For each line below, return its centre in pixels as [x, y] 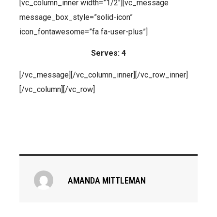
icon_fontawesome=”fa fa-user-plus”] [84, 31]
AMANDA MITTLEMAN [107, 181]
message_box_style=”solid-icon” [76, 17]
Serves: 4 [108, 53]
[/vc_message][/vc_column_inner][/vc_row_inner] [104, 75]
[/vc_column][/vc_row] [57, 89]
